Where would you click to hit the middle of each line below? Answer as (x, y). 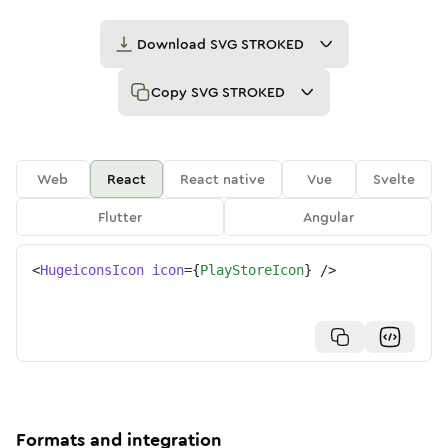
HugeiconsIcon (92, 270)
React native (223, 179)
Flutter (120, 217)
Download (173, 44)
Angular (328, 217)
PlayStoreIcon (252, 270)
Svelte (394, 179)
